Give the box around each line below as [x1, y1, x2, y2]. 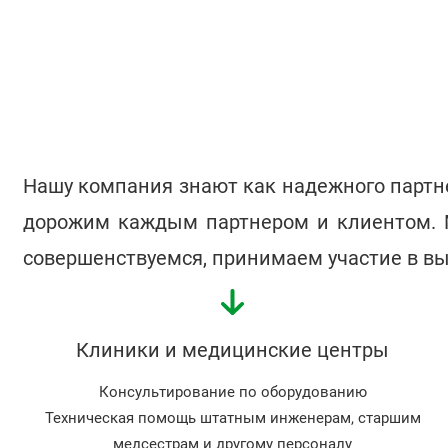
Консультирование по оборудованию [98, 383, 367, 402]
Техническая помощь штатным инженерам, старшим [44, 409, 421, 428]
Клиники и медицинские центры [76, 338, 390, 363]
